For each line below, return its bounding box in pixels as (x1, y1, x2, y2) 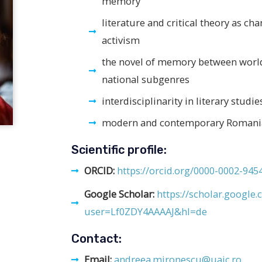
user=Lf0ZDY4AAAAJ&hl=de (84, 204, 208, 218)
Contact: (71, 231, 122, 246)
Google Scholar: (84, 187, 157, 201)
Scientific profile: (71, 142, 167, 157)
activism (102, 33, 140, 47)
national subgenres (102, 72, 190, 86)
